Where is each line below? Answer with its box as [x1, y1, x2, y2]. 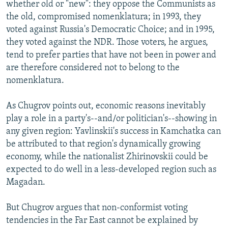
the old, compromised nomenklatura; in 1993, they [6, 12, 201, 22]
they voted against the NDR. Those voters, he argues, [6, 37, 208, 47]
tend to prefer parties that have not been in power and [6, 50, 216, 60]
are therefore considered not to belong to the [6, 63, 180, 73]
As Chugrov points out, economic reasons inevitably [6, 101, 206, 111]
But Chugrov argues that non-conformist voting [6, 203, 188, 213]
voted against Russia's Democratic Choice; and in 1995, [6, 24, 215, 35]
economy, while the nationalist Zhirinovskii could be [6, 152, 208, 162]
